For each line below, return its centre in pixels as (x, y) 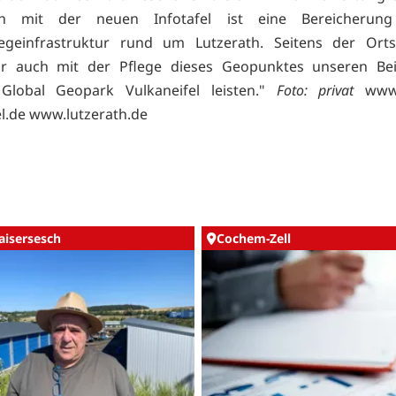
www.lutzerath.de (88, 114)
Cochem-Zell (254, 239)
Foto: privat (315, 91)
